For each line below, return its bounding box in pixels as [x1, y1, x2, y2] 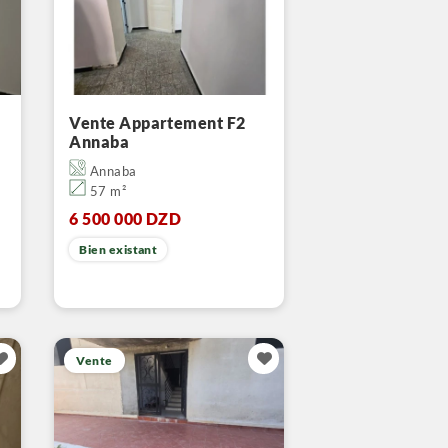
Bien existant [79, 242, 158, 257]
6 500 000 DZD [69, 209, 182, 228]
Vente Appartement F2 [69, 113, 246, 132]
